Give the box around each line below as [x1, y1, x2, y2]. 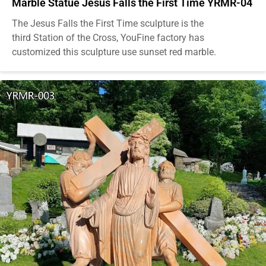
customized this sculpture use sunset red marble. [12, 46, 216, 58]
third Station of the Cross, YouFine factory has [12, 31, 204, 43]
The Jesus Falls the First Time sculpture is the [12, 17, 204, 29]
